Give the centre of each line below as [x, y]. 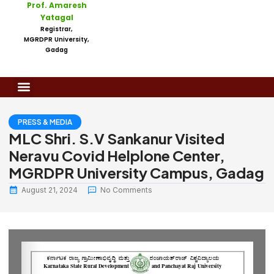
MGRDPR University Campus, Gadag [136, 172]
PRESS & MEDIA [45, 122]
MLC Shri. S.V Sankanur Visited [117, 138]
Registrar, [57, 29]
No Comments [126, 190]
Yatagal [57, 17]
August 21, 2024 [50, 190]
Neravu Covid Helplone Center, [117, 155]
